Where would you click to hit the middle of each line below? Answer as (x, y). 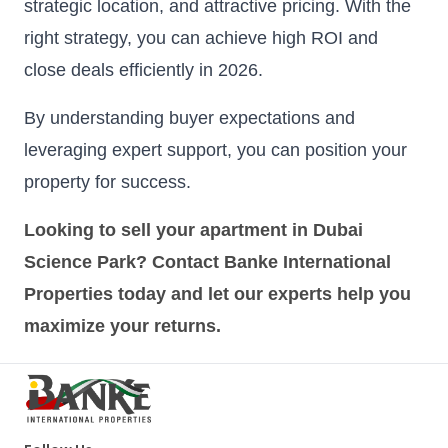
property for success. (107, 182)
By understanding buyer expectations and (189, 118)
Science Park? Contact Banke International (207, 262)
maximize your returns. (122, 326)
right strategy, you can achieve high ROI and (201, 38)
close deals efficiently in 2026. (143, 70)
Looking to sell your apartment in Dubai (193, 230)
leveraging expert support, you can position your (215, 150)
